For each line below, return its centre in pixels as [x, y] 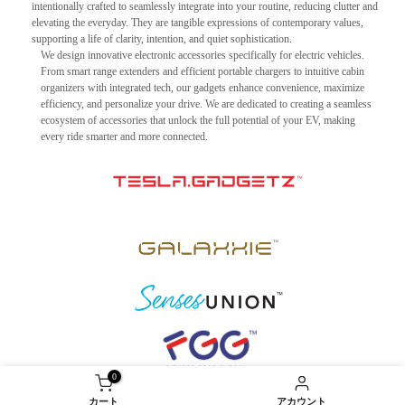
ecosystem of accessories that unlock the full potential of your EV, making [198, 120]
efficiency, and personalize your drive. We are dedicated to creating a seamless [206, 104]
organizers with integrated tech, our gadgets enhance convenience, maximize [202, 87]
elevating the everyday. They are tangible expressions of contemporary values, [198, 22]
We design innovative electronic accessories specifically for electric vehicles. [202, 55]
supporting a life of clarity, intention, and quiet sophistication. [162, 38]
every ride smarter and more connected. [124, 136]
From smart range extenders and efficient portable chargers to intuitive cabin [202, 71]
